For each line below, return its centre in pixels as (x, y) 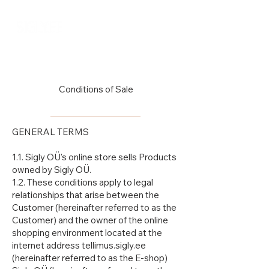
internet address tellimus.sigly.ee (79, 246)
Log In (177, 27)
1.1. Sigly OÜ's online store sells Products (94, 157)
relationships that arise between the (86, 195)
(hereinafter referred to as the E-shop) (90, 258)
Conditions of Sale (96, 89)
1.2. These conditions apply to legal (83, 183)
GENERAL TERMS (50, 132)
